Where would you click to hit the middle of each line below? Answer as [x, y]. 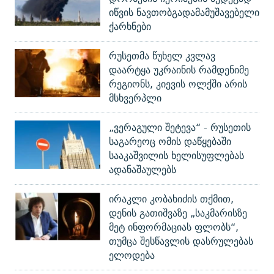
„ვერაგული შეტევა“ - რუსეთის [180, 128]
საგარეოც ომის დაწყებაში [170, 142]
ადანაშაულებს [143, 170]
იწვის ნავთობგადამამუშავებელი [184, 13]
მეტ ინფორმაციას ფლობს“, [174, 228]
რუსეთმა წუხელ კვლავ [162, 56]
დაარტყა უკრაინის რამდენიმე [179, 70]
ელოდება [132, 256]
